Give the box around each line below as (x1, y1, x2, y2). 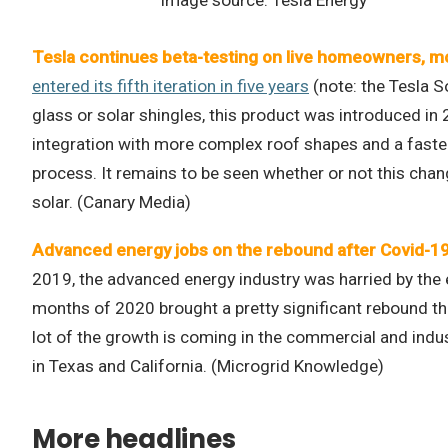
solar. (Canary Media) (32, 191, 191, 212)
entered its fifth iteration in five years (32, 75, 309, 96)
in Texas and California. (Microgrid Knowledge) (32, 355, 384, 376)
